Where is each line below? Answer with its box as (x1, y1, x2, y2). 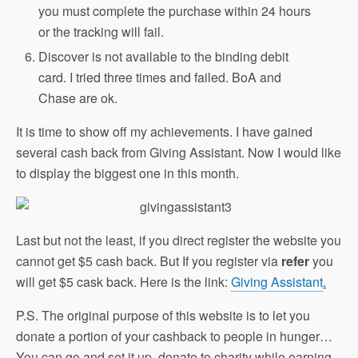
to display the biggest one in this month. (16, 163, 239, 182)
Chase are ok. (38, 88, 118, 107)
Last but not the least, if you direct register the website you (16, 230, 341, 249)
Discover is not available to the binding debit (38, 46, 289, 66)
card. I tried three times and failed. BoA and (38, 67, 282, 86)
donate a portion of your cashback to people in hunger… (16, 326, 332, 345)
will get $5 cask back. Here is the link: (16, 272, 231, 291)
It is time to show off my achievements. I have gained (16, 121, 312, 141)
